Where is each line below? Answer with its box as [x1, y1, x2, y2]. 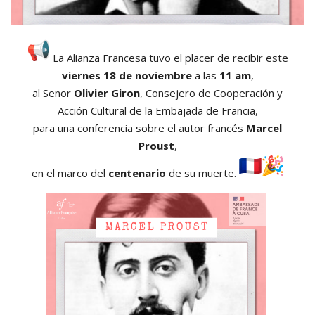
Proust [138, 139, 174, 153]
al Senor [32, 86, 74, 101]
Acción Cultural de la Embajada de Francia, [57, 103, 258, 118]
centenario [108, 166, 166, 181]
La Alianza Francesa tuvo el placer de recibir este [49, 51, 288, 65]
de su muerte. [165, 166, 239, 181]
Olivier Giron [74, 86, 140, 101]
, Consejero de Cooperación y [140, 86, 283, 101]
